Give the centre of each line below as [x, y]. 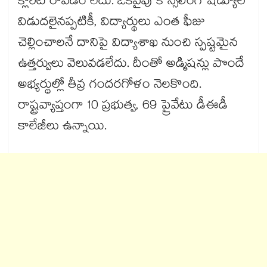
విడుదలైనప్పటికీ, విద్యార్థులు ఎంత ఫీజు [111, 24]
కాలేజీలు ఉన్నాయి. [62, 128]
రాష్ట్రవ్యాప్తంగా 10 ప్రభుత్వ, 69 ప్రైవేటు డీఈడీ [123, 107]
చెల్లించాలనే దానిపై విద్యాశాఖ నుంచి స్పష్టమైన [128, 44]
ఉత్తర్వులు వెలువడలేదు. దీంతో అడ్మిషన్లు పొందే [131, 65]
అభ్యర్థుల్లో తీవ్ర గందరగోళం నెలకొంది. [110, 86]
